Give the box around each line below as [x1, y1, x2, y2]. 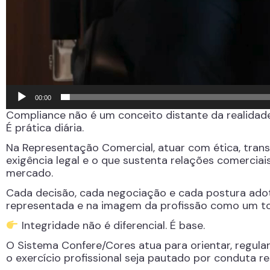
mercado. [6, 166, 53, 181]
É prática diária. [6, 121, 84, 136]
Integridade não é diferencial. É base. [18, 218, 205, 233]
